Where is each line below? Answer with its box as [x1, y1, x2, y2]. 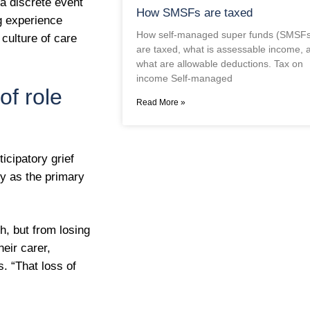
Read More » [136, 97, 185, 107]
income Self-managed [136, 72, 232, 84]
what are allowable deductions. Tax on [136, 57, 303, 69]
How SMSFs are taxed [136, 6, 253, 19]
